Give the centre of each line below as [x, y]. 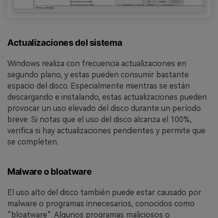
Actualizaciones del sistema [65, 42]
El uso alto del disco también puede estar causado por [104, 193]
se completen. [33, 142]
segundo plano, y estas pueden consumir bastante [98, 74]
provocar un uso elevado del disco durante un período [104, 108]
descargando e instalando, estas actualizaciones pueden [107, 97]
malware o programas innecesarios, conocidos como [101, 204]
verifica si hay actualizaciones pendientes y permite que [106, 130]
